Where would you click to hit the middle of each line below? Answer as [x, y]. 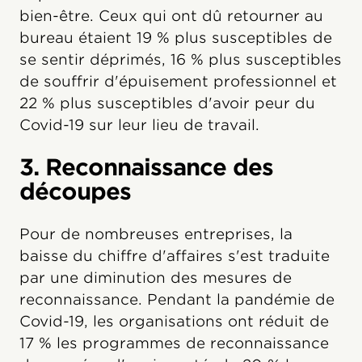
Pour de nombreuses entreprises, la [156, 234]
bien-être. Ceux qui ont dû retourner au [171, 15]
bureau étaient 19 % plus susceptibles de [176, 37]
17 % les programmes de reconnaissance [174, 343]
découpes [75, 191]
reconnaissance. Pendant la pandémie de [177, 299]
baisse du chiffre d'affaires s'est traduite [175, 255]
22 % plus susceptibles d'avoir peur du [167, 103]
